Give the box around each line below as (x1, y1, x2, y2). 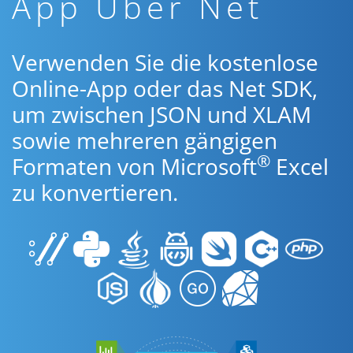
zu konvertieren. (12, 177, 178, 207)
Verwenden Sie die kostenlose (12, 47, 318, 77)
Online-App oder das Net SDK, (12, 73, 318, 103)
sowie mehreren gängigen (12, 125, 277, 155)
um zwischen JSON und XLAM (12, 99, 311, 129)
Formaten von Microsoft (12, 151, 257, 181)
